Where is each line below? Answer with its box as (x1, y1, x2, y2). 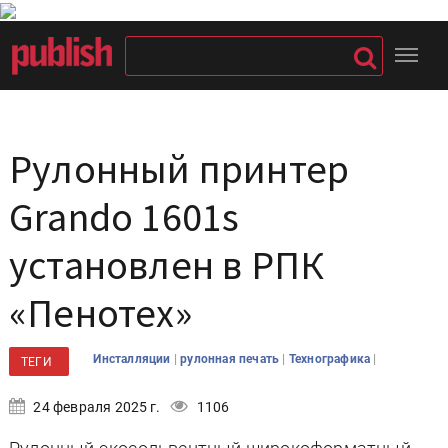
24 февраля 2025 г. (30, 399, 161, 415)
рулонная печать (180, 352, 283, 366)
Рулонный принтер (9, 144, 350, 194)
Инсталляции (93, 352, 174, 366)
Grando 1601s (9, 192, 240, 242)
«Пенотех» (9, 288, 192, 338)
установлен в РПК (9, 240, 325, 290)
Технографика (288, 352, 374, 366)
